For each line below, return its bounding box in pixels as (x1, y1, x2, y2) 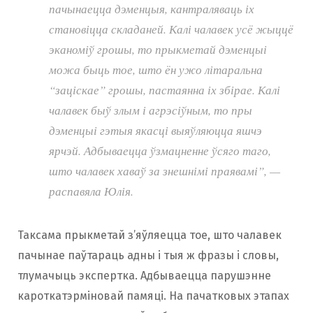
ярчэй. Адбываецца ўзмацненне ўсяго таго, (49, 142, 271, 159)
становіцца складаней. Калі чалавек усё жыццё (49, 20, 293, 37)
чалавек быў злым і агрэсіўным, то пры (49, 101, 252, 118)
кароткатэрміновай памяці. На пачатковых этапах (17, 289, 289, 303)
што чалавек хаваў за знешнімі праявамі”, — (49, 162, 280, 179)
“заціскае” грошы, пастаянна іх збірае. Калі (49, 81, 280, 98)
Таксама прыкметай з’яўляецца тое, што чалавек (17, 228, 282, 242)
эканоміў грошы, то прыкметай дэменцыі (49, 41, 267, 57)
